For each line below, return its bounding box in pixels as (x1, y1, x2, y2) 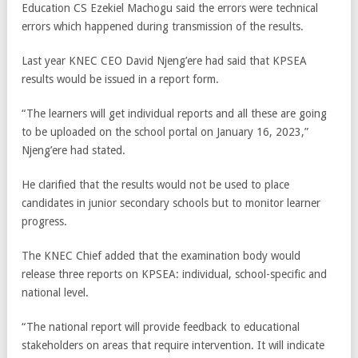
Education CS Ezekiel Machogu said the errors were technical (22, 2, 318, 15)
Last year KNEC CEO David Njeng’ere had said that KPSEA (22, 54, 307, 68)
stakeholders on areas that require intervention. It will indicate (22, 339, 324, 352)
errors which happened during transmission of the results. (22, 20, 304, 34)
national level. (22, 286, 89, 300)
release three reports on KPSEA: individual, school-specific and (22, 268, 327, 281)
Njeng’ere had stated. (22, 144, 125, 157)
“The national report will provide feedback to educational (22, 320, 300, 334)
